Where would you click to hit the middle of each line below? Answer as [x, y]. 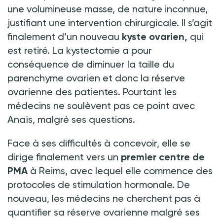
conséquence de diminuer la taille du [91, 64]
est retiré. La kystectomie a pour [80, 50]
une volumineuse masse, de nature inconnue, [108, 9]
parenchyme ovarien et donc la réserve [96, 78]
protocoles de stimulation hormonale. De [99, 184]
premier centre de [163, 157]
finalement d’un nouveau [65, 36]
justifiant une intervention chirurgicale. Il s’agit [110, 22]
